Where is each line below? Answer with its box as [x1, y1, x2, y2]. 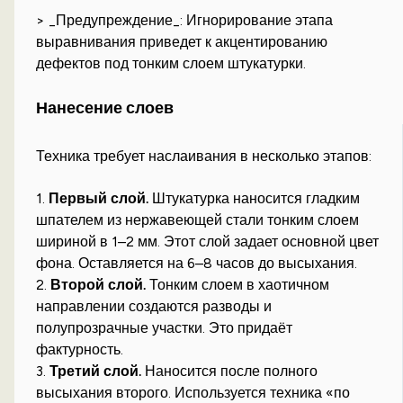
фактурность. [36, 340, 124, 358]
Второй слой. [50, 275, 147, 293]
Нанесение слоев [36, 98, 175, 119]
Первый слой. [49, 189, 149, 207]
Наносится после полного [141, 362, 318, 380]
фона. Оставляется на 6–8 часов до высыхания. [36, 254, 358, 272]
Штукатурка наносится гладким [148, 189, 361, 207]
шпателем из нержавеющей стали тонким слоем [36, 210, 360, 228]
